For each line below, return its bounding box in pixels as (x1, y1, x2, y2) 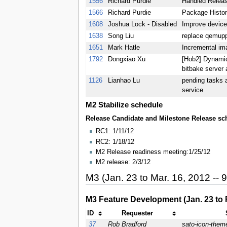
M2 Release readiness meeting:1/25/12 (95, 148, 210, 156)
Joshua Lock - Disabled (107, 21, 177, 28)
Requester (121, 210, 153, 217)
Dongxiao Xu (107, 56, 145, 63)
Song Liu (107, 32, 134, 40)
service (181, 87, 203, 94)
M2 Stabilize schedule (85, 101, 163, 109)
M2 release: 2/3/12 (95, 159, 150, 166)
